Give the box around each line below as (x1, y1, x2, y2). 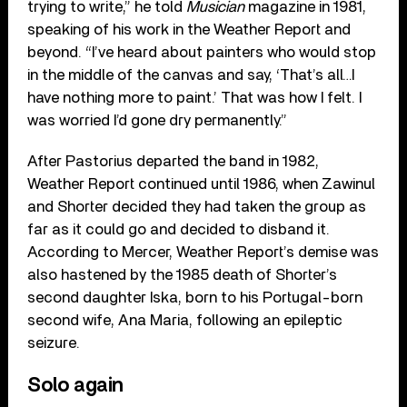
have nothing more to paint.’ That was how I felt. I (27, 89, 362, 105)
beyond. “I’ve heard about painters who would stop (27, 44, 377, 60)
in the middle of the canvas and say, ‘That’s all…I (27, 66, 355, 83)
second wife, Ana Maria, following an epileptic (27, 312, 343, 328)
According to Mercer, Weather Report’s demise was (27, 243, 380, 260)
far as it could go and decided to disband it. (27, 221, 331, 237)
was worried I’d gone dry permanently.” (27, 112, 288, 128)
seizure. (27, 334, 81, 351)
